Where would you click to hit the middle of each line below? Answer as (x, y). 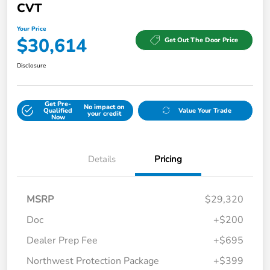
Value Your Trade (205, 110)
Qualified (58, 110)
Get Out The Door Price (201, 40)
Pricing (168, 159)
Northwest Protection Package (93, 261)
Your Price (31, 29)
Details (102, 159)
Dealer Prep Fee (62, 240)
